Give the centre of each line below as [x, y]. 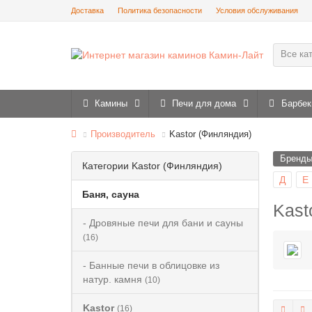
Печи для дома [204, 103]
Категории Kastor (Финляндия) [152, 166]
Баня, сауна [111, 194]
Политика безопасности [160, 10]
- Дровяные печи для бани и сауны [163, 223]
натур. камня [114, 279]
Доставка [87, 10]
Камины [111, 103]
